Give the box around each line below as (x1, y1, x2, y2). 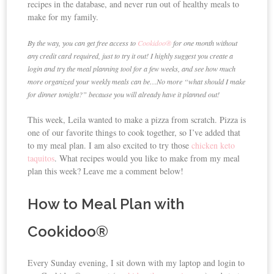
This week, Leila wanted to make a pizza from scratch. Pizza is (28, 114, 246, 126)
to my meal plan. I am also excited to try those (28, 139, 192, 152)
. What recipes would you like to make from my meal (54, 152, 240, 165)
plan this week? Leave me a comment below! (28, 165, 184, 177)
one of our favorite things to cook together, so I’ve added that (28, 127, 241, 139)
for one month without (171, 38, 238, 48)
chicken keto (191, 139, 235, 152)
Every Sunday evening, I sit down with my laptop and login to (28, 257, 245, 269)
